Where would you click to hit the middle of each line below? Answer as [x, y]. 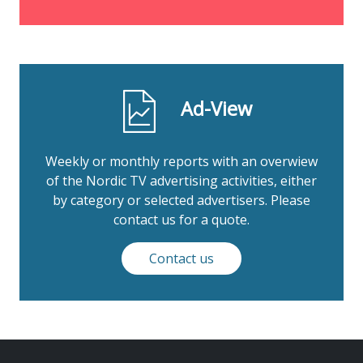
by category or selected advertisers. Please [181, 201]
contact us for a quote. [181, 220]
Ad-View [216, 109]
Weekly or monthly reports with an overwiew [181, 162]
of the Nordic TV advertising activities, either [181, 181]
